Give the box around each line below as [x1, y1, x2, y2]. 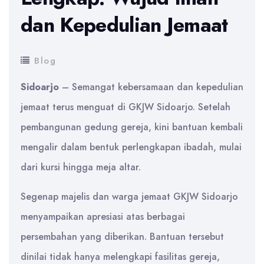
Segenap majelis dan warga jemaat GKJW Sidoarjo [21, 189, 238, 203]
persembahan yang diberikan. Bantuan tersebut [21, 229, 224, 243]
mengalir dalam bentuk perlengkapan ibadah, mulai [21, 140, 242, 154]
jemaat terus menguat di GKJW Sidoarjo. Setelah [21, 100, 230, 114]
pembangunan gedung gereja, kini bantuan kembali [21, 120, 243, 134]
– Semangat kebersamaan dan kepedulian [59, 80, 243, 94]
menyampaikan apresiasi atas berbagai [21, 209, 185, 223]
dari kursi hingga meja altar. [21, 160, 141, 174]
